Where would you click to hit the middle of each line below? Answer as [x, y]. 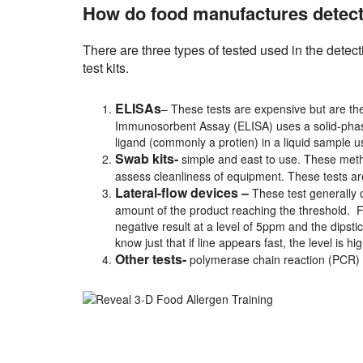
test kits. [106, 68]
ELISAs [138, 109]
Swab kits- [147, 159]
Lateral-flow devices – [182, 193]
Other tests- [151, 259]
